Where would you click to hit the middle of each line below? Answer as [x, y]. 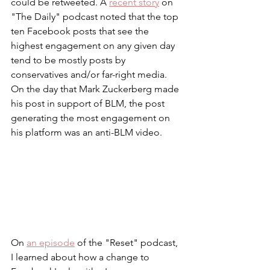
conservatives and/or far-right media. [90, 74]
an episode [51, 243]
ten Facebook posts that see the [81, 31]
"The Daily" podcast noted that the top [96, 17]
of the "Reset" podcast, [127, 243]
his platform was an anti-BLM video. [88, 132]
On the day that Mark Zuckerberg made [96, 89]
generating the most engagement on [92, 118]
